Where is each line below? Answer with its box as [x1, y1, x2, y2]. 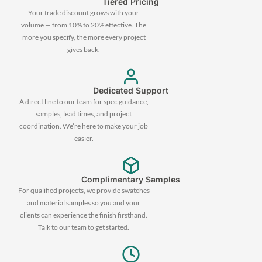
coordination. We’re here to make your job [19, 122, 148, 131]
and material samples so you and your [27, 198, 140, 208]
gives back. [67, 45, 100, 54]
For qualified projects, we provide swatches [18, 186, 150, 195]
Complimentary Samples [81, 174, 181, 185]
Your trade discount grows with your [28, 8, 139, 18]
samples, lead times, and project [36, 109, 132, 119]
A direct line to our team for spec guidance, [19, 97, 149, 106]
